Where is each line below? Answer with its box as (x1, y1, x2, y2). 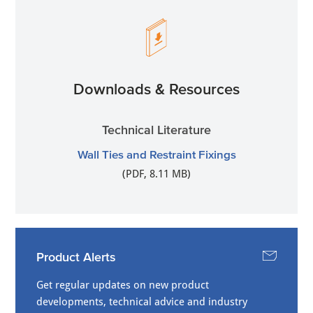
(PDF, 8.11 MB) (122, 168, 191, 181)
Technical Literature (102, 123, 211, 138)
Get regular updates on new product (36, 279, 210, 292)
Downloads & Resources (73, 80, 240, 98)
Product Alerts (36, 250, 117, 265)
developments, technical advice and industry (36, 296, 248, 309)
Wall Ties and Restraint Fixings (77, 147, 236, 161)
